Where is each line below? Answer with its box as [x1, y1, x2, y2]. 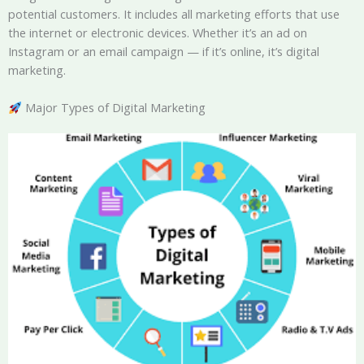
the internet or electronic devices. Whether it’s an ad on [8, 24, 307, 41]
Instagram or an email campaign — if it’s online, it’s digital [8, 43, 319, 60]
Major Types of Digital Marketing [21, 99, 206, 116]
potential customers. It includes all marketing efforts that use [8, 6, 340, 23]
